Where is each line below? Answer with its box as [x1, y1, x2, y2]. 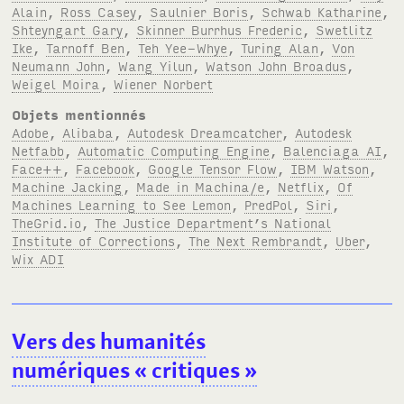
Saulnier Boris [150, 2, 249, 20]
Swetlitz [316, 20, 373, 38]
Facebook [76, 159, 135, 177]
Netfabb [12, 141, 65, 159]
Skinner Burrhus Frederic [136, 20, 303, 38]
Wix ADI [12, 249, 65, 267]
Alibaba [62, 123, 115, 141]
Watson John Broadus [206, 56, 347, 74]
